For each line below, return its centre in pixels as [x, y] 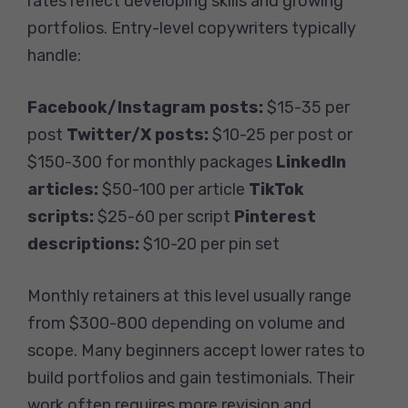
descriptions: [83, 244]
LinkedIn [311, 162]
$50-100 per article [173, 189]
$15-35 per [306, 107]
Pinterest [275, 216]
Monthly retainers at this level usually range [189, 296]
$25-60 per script [164, 216]
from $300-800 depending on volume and [186, 323]
